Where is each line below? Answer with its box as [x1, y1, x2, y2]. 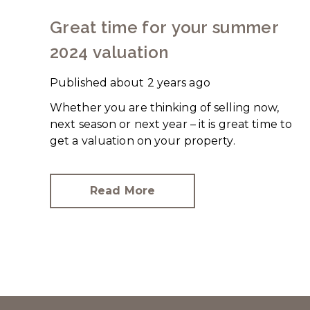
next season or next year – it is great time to [50, 117, 293, 131]
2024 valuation [50, 42, 169, 62]
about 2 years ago [110, 75, 210, 89]
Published [50, 75, 107, 89]
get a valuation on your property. [50, 134, 235, 147]
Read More [89, 183, 156, 197]
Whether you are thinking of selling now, [50, 100, 280, 114]
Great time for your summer [50, 17, 279, 37]
